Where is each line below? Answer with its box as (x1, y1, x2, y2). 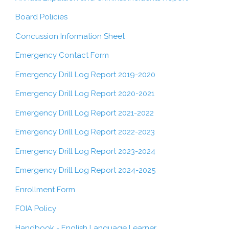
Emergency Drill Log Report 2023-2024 (15, 146, 155, 156)
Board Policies (15, 12, 67, 21)
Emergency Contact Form (15, 51, 109, 60)
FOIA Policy (15, 204, 56, 213)
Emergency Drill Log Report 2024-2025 (15, 166, 155, 175)
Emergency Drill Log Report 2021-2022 (15, 108, 154, 118)
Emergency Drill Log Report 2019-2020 (15, 70, 155, 79)
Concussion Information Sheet (15, 31, 125, 41)
